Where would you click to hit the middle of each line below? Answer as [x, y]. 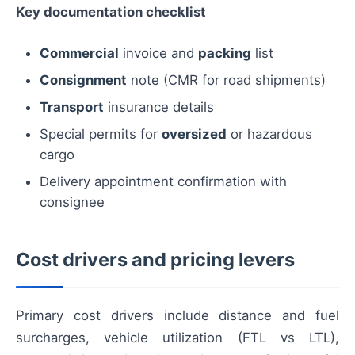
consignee [72, 202]
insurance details [159, 107]
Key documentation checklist [111, 11]
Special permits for [101, 134]
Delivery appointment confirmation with [163, 181]
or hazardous [269, 134]
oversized [194, 134]
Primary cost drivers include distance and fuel [177, 315]
